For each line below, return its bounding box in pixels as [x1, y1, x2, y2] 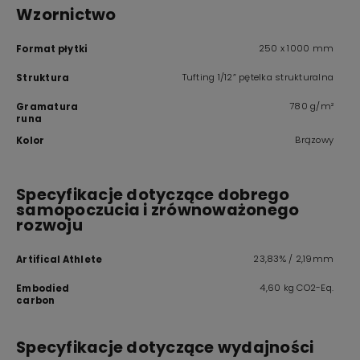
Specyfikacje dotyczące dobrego [16, 184, 290, 206]
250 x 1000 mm [258, 42, 333, 55]
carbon [16, 294, 55, 307]
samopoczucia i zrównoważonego [16, 199, 300, 221]
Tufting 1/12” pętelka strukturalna [182, 71, 333, 84]
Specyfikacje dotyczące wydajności [16, 337, 314, 358]
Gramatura [16, 100, 79, 113]
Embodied [16, 282, 69, 295]
